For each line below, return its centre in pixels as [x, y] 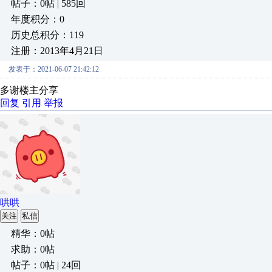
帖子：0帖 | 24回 [46, 265]
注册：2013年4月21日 [57, 51]
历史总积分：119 [47, 35]
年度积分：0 [38, 19]
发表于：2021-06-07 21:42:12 [54, 69]
